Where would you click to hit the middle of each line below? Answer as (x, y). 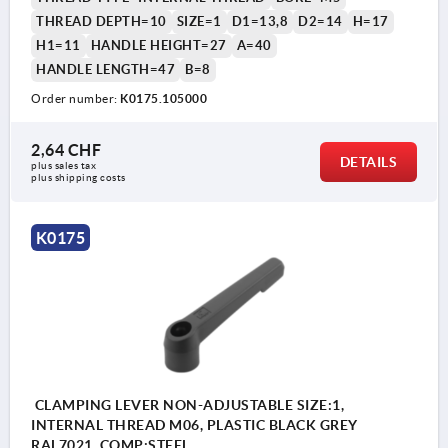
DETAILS (368, 162)
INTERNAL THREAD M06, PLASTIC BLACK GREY (194, 425)
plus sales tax (65, 166)
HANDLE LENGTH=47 (105, 70)
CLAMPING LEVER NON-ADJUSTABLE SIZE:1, (187, 405)
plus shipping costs (78, 178)
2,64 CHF (66, 150)
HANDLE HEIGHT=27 (158, 46)
